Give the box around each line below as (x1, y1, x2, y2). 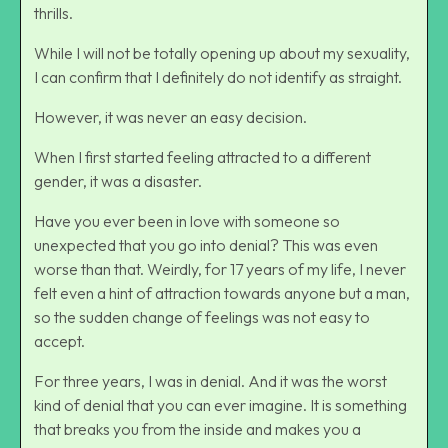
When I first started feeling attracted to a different (34, 146, 371, 167)
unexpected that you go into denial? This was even (34, 234, 378, 255)
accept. (34, 330, 88, 351)
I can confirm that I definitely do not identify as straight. (34, 66, 405, 87)
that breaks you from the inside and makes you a (34, 418, 361, 439)
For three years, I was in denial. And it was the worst (34, 370, 387, 391)
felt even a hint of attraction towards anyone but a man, (34, 282, 410, 303)
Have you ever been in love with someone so (34, 210, 340, 231)
